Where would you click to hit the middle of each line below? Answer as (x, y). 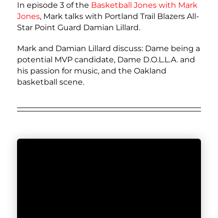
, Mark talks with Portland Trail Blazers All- (119, 16)
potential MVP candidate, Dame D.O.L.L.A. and (106, 60)
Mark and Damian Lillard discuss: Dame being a (108, 48)
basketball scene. (50, 82)
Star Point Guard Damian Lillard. (78, 27)
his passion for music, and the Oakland (91, 71)
